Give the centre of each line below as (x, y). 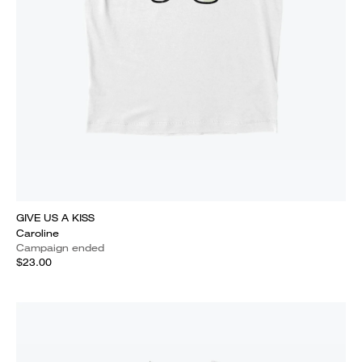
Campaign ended (60, 248)
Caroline (38, 233)
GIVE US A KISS (55, 218)
